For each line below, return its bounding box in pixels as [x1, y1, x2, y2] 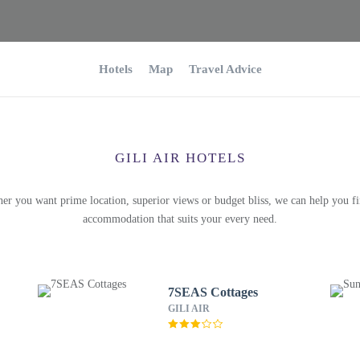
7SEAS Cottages [167, 285, 258, 299]
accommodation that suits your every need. [83, 213, 277, 225]
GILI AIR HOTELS [114, 150, 246, 166]
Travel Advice [188, 63, 262, 76]
